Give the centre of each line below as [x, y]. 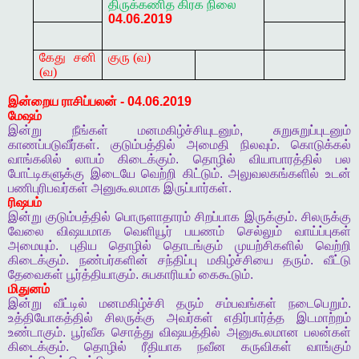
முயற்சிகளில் [269, 246]
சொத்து [132, 333]
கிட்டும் [201, 174]
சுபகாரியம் [169, 275]
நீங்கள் [90, 131]
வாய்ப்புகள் [323, 232]
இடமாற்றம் [324, 318]
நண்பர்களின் [113, 260]
